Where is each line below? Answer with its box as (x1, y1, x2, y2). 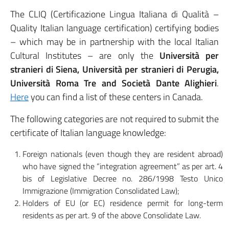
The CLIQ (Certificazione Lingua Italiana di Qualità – (10, 7, 219, 21)
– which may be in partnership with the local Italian (10, 35, 219, 49)
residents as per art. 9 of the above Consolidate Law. (22, 209, 201, 221)
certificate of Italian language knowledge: (10, 126, 166, 140)
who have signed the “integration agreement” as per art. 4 (22, 160, 223, 172)
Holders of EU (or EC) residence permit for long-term (22, 197, 223, 209)
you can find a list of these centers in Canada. (29, 90, 203, 104)
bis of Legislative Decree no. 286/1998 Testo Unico (22, 172, 223, 185)
